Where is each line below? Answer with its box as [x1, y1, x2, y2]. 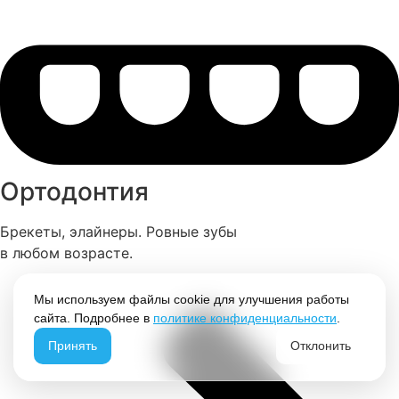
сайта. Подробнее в [34, 311, 153, 325]
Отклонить [290, 338, 351, 353]
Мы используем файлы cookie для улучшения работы [34, 292, 349, 306]
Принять [48, 338, 97, 353]
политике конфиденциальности [153, 311, 337, 325]
